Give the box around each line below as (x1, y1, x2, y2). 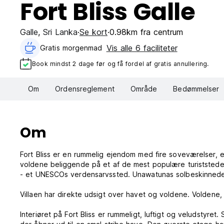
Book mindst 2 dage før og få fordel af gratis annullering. (32, 59, 209, 67)
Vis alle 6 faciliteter (106, 43, 177, 53)
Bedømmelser (173, 84, 219, 93)
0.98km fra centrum (109, 27, 183, 37)
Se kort (79, 27, 107, 37)
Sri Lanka (43, 27, 77, 37)
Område (130, 84, 157, 93)
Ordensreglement (55, 84, 114, 93)
